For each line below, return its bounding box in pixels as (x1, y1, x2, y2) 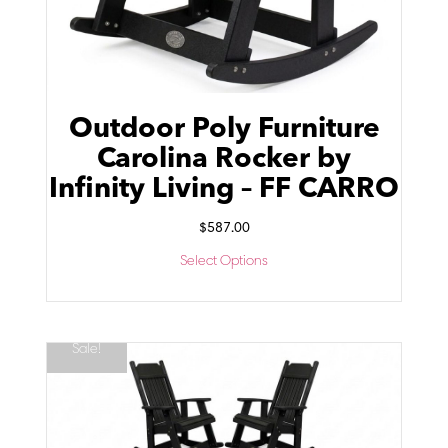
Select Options (180, 255, 268, 270)
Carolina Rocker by (97, 146, 351, 175)
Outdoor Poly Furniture (68, 116, 380, 145)
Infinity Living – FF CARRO (49, 176, 399, 205)
